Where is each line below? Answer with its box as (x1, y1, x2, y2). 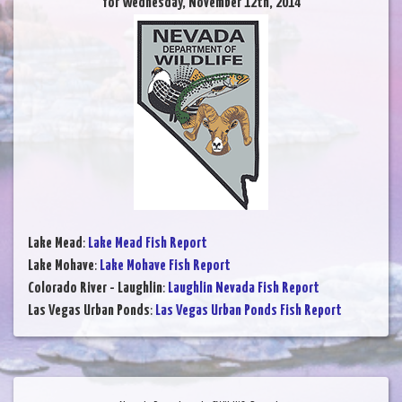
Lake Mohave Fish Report (100, 258, 231, 275)
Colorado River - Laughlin (28, 281, 162, 297)
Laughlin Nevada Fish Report (168, 281, 319, 297)
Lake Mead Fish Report (88, 236, 207, 252)
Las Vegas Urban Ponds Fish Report (155, 303, 342, 319)
